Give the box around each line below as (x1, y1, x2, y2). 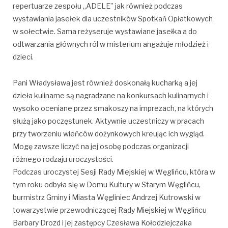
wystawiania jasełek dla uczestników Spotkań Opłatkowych (13, 14, 213, 23)
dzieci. (13, 52, 34, 61)
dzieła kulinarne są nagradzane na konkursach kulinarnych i (13, 91, 209, 100)
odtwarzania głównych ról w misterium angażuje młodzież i (13, 39, 209, 48)
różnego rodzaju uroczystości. (13, 154, 113, 163)
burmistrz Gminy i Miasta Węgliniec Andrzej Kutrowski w (13, 192, 201, 202)
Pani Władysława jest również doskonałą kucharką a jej (13, 78, 197, 87)
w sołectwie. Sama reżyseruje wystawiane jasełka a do (13, 26, 197, 36)
